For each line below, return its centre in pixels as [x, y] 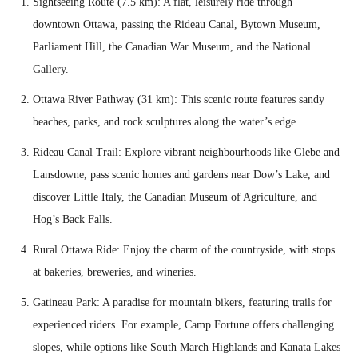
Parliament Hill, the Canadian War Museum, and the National [172, 46]
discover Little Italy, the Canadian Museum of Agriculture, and [175, 197]
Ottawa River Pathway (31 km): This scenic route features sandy [179, 99]
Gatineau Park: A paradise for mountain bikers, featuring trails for [182, 302]
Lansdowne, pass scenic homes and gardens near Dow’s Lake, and [181, 174]
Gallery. [51, 69]
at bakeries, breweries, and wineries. [115, 272]
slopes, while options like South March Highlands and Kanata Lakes [187, 347]
